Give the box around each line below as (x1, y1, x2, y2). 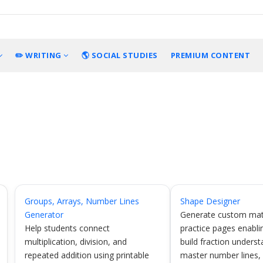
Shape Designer (180, 195, 241, 207)
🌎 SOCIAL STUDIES (81, 50, 158, 60)
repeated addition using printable (24, 249, 149, 261)
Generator (24, 209, 63, 220)
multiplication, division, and (24, 236, 127, 247)
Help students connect (24, 222, 110, 234)
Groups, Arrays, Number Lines (24, 195, 139, 207)
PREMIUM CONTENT (170, 50, 250, 60)
